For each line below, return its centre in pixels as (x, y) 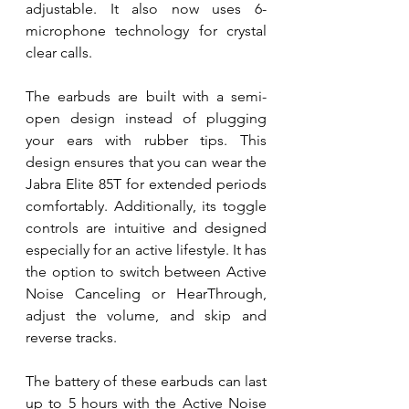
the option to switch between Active (146, 271)
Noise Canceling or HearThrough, (146, 293)
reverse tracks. (73, 337)
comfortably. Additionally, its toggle (146, 205)
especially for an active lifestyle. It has (146, 249)
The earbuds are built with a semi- (146, 96)
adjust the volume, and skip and (146, 315)
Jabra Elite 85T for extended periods (146, 184)
